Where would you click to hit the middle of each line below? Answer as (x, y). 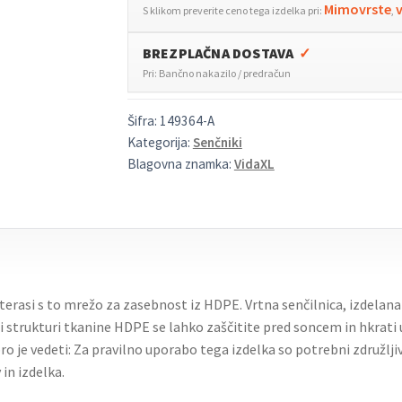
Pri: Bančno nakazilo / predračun (216, 73)
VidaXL (254, 164)
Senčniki (217, 143)
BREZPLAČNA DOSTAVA (218, 52)
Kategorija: (160, 143)
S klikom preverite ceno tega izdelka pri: (233, 10)
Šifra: (143, 121)
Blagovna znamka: (180, 164)
